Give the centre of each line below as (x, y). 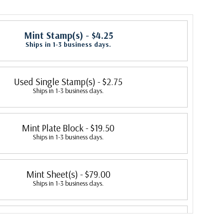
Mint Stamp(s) (53, 35)
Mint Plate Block (53, 128)
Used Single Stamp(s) (55, 82)
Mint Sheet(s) (52, 174)
